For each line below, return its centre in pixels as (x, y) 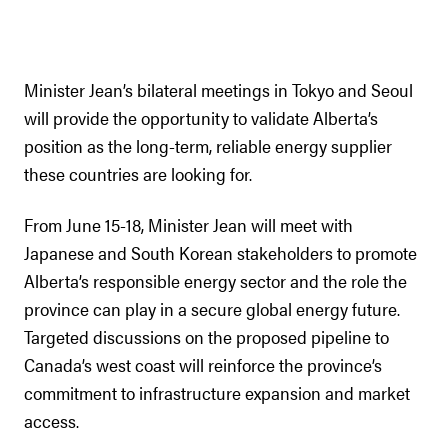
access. (51, 420)
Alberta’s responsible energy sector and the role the (215, 280)
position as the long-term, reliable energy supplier (208, 145)
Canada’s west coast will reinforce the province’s (203, 364)
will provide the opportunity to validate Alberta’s (201, 117)
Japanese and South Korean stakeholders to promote (220, 252)
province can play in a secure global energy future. (212, 308)
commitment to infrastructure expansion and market (217, 392)
